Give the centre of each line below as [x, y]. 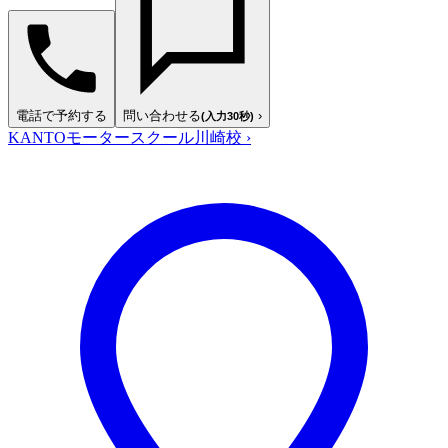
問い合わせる [162, 115]
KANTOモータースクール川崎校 [127, 137]
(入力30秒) [227, 115]
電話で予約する [61, 115]
